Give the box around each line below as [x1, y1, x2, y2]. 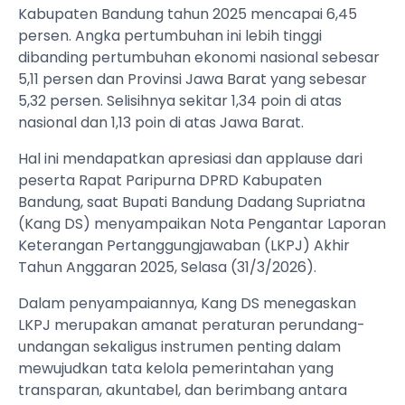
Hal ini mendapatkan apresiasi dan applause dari [18, 148, 363, 170]
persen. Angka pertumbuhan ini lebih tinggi [18, 25, 322, 47]
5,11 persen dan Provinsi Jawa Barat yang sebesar [18, 69, 367, 90]
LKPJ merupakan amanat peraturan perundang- [18, 315, 365, 336]
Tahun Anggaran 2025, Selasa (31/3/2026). [18, 257, 316, 278]
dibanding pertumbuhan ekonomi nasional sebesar [18, 47, 380, 69]
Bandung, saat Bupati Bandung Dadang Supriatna [18, 192, 365, 213]
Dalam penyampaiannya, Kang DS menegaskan [18, 293, 356, 315]
